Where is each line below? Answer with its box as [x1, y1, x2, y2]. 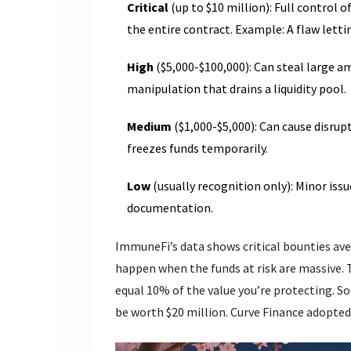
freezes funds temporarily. [127, 139, 268, 156]
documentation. [127, 199, 213, 215]
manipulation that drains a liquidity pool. [127, 80, 346, 96]
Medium [127, 118, 172, 134]
